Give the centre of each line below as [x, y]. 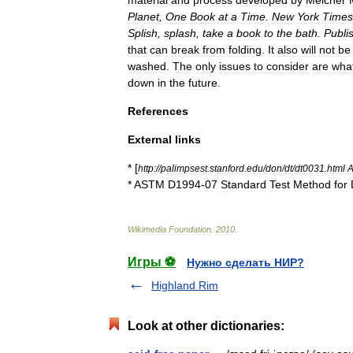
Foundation [190, 229]
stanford [227, 168]
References [158, 111]
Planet [143, 17]
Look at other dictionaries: [206, 326]
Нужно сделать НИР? [245, 262]
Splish [143, 33]
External [150, 139]
